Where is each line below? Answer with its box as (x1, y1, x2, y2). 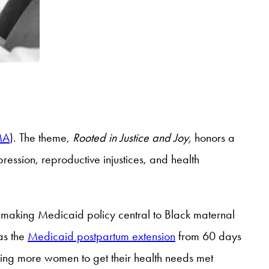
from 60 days (175, 228, 241, 243)
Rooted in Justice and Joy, (73, 130, 192, 145)
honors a (192, 130, 235, 145)
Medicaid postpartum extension (28, 228, 175, 243)
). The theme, (10, 130, 73, 145)
